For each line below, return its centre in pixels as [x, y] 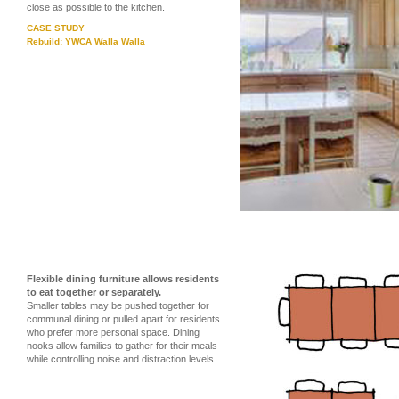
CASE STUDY [56, 28]
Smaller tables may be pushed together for [118, 305]
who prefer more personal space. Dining [113, 332]
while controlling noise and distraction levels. [122, 359]
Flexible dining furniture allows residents [123, 279]
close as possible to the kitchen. [96, 7]
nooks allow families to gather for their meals [122, 346]
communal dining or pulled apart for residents [123, 319]
